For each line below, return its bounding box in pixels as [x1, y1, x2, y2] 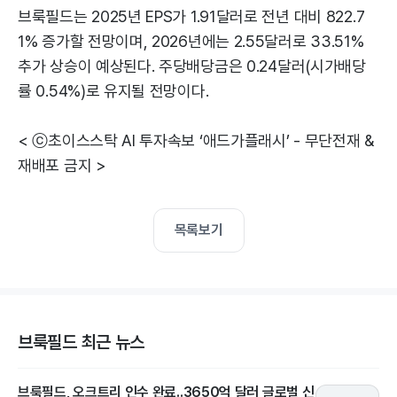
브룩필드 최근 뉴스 [18, 331, 144, 353]
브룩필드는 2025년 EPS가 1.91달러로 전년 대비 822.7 [18, 7, 365, 26]
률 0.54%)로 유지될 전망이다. [18, 82, 209, 100]
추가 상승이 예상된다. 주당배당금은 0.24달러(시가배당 [18, 57, 366, 75]
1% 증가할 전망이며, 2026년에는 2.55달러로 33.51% [18, 32, 364, 51]
